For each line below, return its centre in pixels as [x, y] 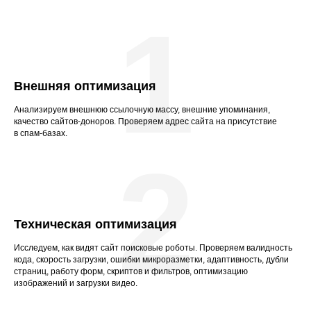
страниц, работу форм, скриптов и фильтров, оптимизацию [131, 272]
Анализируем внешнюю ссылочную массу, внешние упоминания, [142, 110]
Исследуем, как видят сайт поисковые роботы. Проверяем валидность [153, 248]
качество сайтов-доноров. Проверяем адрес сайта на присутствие [145, 122]
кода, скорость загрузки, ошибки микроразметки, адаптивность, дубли [151, 260]
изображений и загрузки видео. [76, 284]
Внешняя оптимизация [85, 86]
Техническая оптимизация [95, 225]
